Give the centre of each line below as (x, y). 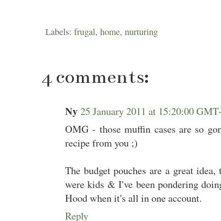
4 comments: (95, 77)
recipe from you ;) (101, 143)
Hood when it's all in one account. (133, 198)
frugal (85, 32)
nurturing (141, 32)
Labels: (60, 32)
